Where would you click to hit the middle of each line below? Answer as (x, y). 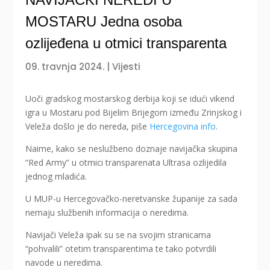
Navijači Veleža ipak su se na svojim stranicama (118, 235)
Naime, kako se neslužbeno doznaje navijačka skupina (132, 149)
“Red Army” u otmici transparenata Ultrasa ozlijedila (126, 163)
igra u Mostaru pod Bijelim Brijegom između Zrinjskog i (134, 113)
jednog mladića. (56, 177)
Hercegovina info (183, 127)
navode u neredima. (64, 263)
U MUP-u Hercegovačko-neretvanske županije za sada (132, 199)
